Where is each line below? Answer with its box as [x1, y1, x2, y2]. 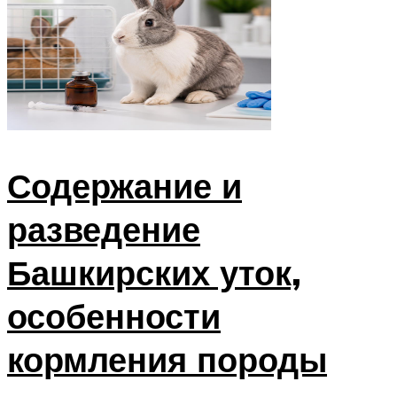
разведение [7, 206, 200, 251]
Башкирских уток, [7, 250, 301, 294]
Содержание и [7, 163, 242, 207]
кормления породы [7, 337, 327, 381]
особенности [7, 293, 221, 338]
